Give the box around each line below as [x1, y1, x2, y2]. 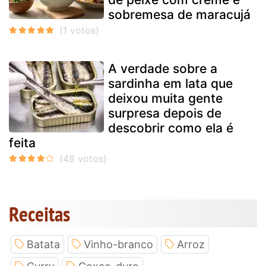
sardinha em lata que [108, 76, 233, 91]
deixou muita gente [108, 91, 223, 106]
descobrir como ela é [108, 121, 233, 136]
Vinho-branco [84, 238, 153, 251]
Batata [27, 238, 60, 251]
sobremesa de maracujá [108, 7, 251, 23]
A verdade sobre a [108, 61, 217, 77]
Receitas [9, 200, 70, 228]
